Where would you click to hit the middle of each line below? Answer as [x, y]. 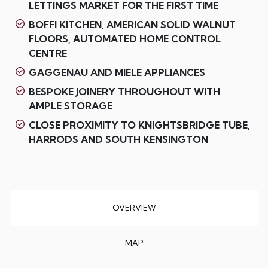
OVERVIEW [134, 207]
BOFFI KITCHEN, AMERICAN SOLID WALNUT [132, 25]
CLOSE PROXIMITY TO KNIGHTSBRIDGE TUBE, [139, 125]
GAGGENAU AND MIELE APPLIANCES [117, 73]
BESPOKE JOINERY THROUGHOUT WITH [124, 92]
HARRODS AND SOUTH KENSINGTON [118, 140]
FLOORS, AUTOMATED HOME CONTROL [124, 39]
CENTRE [48, 54]
